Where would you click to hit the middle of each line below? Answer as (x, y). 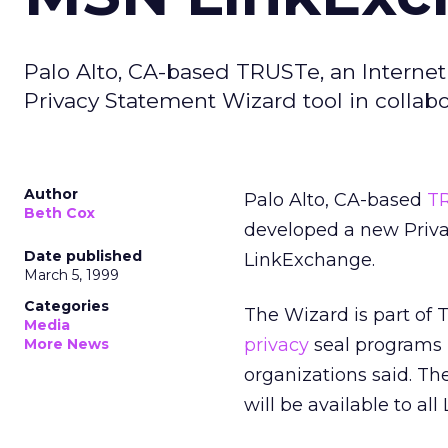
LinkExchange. (309, 260)
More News (66, 344)
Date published (83, 256)
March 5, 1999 (71, 275)
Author (51, 194)
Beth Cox (59, 213)
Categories (66, 306)
